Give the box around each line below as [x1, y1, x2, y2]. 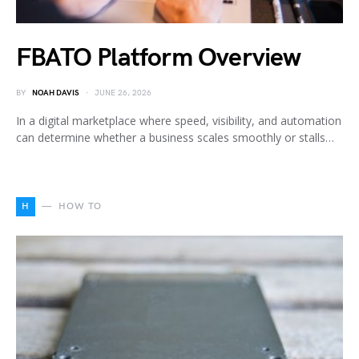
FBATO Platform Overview [16, 42, 301, 74]
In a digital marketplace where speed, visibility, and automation [16, 112, 341, 128]
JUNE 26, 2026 [95, 87, 151, 98]
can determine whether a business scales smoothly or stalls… [16, 129, 334, 145]
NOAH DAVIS [32, 87, 79, 98]
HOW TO [58, 200, 103, 212]
